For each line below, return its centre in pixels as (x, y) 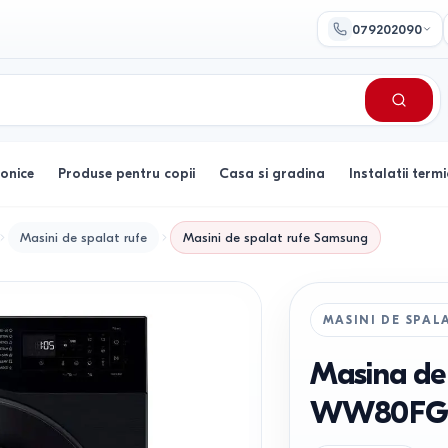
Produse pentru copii (126, 173)
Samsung (341, 237)
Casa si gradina (272, 173)
